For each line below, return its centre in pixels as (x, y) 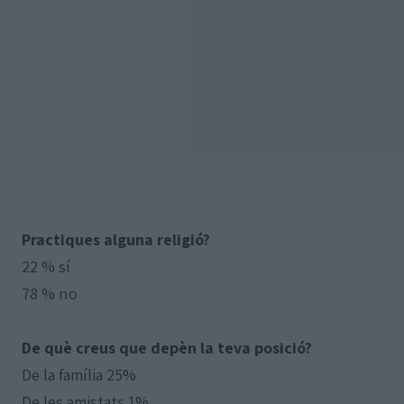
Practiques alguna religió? (116, 239)
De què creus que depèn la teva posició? (167, 347)
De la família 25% (79, 374)
